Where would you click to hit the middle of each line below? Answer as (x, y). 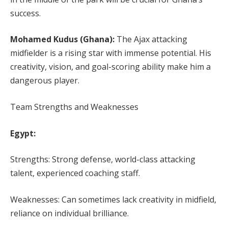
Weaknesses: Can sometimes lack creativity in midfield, (113, 199)
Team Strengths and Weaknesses (74, 107)
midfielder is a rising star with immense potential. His (111, 53)
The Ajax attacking (152, 39)
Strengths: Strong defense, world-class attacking (103, 160)
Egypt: (23, 133)
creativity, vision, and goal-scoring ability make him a (110, 67)
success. (25, 13)
